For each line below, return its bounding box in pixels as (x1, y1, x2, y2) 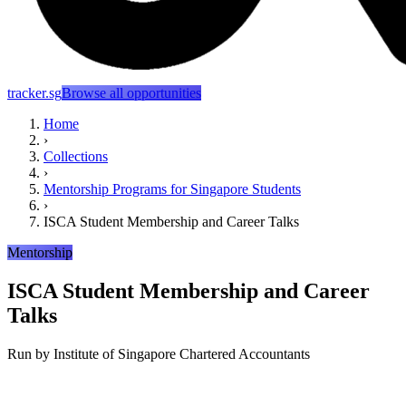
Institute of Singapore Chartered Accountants (53, 345, 310, 362)
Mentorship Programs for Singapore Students (43, 181, 301, 197)
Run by (7, 345, 53, 362)
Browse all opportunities (62, 85, 201, 101)
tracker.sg (7, 85, 62, 101)
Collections (43, 149, 108, 164)
